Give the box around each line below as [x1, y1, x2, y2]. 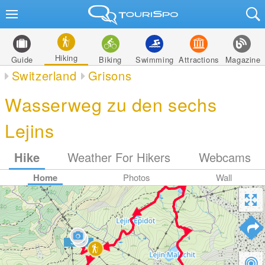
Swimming [135, 54, 174, 65]
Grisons [88, 67, 132, 84]
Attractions [179, 54, 219, 65]
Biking [99, 54, 122, 65]
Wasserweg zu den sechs [5, 91, 217, 117]
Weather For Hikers [67, 148, 171, 166]
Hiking [54, 52, 78, 63]
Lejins [5, 117, 54, 143]
